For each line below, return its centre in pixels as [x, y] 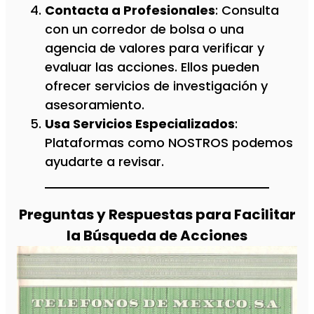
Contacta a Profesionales [130, 11]
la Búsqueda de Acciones [157, 235]
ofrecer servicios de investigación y [156, 86]
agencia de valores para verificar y [155, 48]
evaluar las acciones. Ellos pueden [152, 67]
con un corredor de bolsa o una [144, 29]
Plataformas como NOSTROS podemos [169, 143]
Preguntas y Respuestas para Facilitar [157, 214]
